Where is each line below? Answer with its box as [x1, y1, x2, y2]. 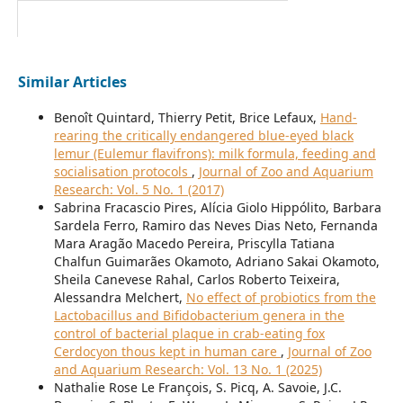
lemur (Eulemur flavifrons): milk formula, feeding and [53, 145, 376, 163]
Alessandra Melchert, [53, 289, 186, 307]
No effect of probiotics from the [185, 289, 376, 307]
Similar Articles [17, 72, 127, 93]
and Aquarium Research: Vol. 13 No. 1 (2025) [53, 361, 322, 379]
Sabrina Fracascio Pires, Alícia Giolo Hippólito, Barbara [53, 199, 381, 217]
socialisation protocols [53, 163, 192, 181]
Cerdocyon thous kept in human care [53, 343, 281, 361]
